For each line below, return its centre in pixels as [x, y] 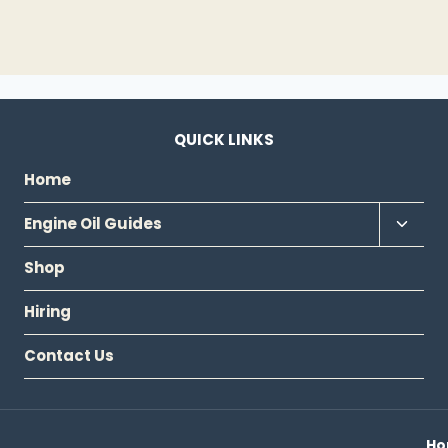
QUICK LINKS [223, 140]
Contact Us [69, 356]
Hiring [48, 312]
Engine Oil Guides [93, 224]
